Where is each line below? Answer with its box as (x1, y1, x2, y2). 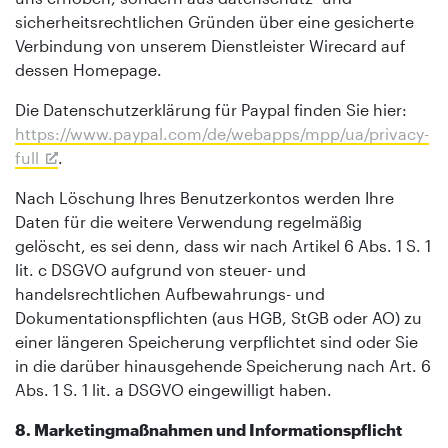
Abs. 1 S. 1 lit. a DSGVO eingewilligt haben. (15, 379, 332, 399)
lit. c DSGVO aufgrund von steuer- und (15, 259, 306, 279)
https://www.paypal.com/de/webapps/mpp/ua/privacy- (15, 123, 429, 143)
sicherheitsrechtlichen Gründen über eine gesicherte (15, 11, 414, 31)
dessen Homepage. (15, 59, 162, 79)
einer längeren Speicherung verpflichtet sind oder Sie (15, 331, 418, 351)
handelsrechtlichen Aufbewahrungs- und (15, 283, 325, 303)
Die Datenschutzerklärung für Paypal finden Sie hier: (15, 99, 407, 119)
